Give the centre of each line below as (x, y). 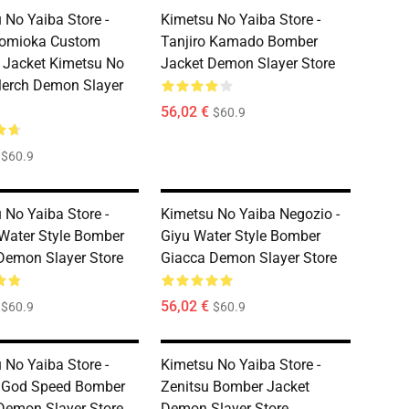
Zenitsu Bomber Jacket (235, 387)
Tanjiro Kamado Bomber (239, 42)
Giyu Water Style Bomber (241, 236)
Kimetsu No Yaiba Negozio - (250, 214)
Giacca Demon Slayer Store (249, 258)
